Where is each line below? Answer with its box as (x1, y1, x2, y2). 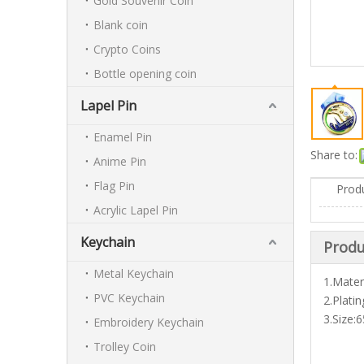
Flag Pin (93, 178, 135, 193)
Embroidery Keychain (93, 314, 204, 330)
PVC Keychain (93, 290, 165, 305)
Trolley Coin (93, 339, 156, 354)
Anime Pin (93, 154, 146, 169)
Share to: (310, 147, 357, 162)
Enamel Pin (93, 129, 152, 145)
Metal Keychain (93, 266, 174, 281)
